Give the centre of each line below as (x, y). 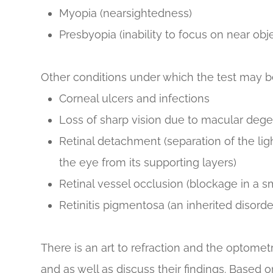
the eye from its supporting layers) (148, 163)
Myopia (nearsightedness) (126, 13)
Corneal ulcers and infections (135, 99)
